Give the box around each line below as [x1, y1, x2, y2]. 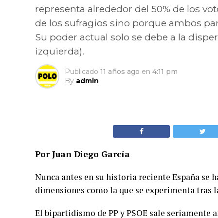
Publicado [65, 67, 98, 76]
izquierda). [35, 45, 84, 57]
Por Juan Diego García [35, 148, 135, 160]
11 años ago [100, 67, 140, 76]
